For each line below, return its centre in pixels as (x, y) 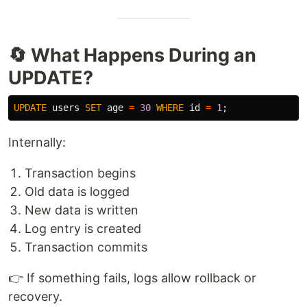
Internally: (37, 142)
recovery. (35, 296)
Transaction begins (80, 173)
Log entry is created (83, 229)
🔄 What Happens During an (132, 55)
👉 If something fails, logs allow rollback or (132, 278)
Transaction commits (86, 247)
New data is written (82, 210)
